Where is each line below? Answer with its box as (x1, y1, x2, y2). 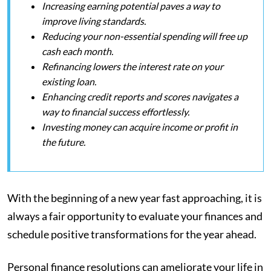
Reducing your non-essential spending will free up (42, 30, 247, 42)
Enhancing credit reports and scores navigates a (42, 91, 238, 102)
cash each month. (42, 45, 113, 57)
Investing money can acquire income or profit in (42, 121, 238, 132)
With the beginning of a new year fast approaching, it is (7, 191, 262, 204)
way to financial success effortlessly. (42, 106, 189, 117)
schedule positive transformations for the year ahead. (7, 227, 258, 241)
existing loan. (42, 76, 96, 87)
